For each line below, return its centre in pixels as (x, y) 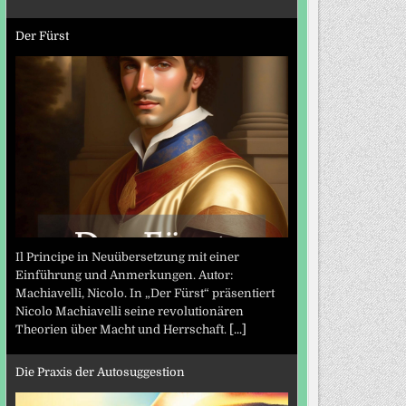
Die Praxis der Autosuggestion (100, 372)
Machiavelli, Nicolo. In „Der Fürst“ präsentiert (145, 294)
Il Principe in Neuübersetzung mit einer (127, 257)
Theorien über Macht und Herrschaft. (122, 330)
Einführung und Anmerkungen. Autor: (124, 275)
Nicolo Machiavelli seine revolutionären (129, 312)
